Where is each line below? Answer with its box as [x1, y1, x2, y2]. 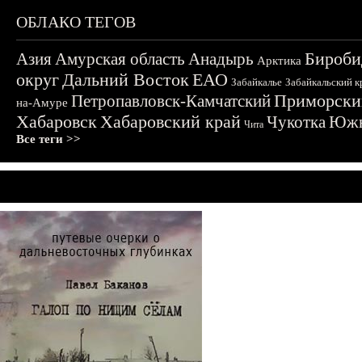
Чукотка [267, 112, 326, 132]
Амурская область [55, 49, 185, 69]
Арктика [257, 54, 301, 67]
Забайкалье [231, 76, 282, 88]
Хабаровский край [100, 112, 241, 132]
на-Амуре [16, 96, 68, 109]
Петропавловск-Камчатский [71, 91, 271, 111]
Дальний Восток [62, 69, 189, 90]
